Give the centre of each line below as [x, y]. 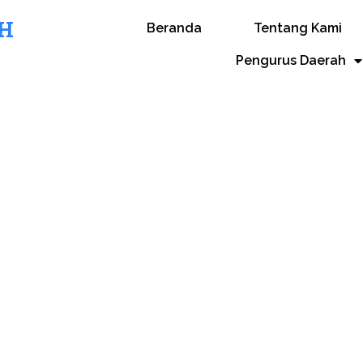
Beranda [174, 28]
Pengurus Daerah [291, 60]
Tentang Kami [297, 28]
